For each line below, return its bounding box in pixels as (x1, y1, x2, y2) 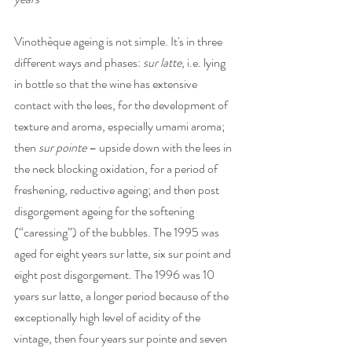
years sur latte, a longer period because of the (14, 287, 231, 305)
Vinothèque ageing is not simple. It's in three (14, 32, 225, 50)
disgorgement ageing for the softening (14, 202, 196, 220)
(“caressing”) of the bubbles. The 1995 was (14, 223, 222, 241)
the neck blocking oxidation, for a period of (14, 159, 220, 178)
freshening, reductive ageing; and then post (14, 181, 222, 199)
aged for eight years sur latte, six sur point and (14, 244, 233, 262)
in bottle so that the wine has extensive (14, 75, 200, 93)
